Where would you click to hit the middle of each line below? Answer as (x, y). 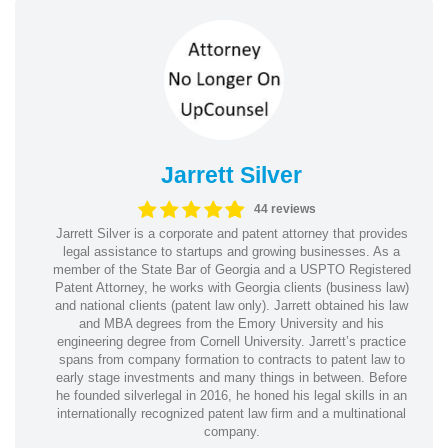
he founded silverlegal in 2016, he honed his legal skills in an (231, 395)
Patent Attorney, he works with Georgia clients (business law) (231, 287)
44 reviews (285, 209)
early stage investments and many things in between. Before (231, 377)
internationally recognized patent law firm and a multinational (231, 413)
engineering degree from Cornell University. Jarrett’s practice (231, 341)
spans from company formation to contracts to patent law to (231, 359)
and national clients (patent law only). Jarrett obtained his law (231, 305)
